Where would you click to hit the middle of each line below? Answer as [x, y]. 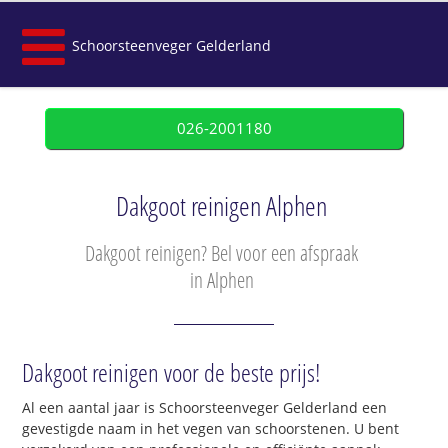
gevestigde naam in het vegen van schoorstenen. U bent [211, 429]
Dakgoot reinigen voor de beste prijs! [172, 372]
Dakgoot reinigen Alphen [221, 206]
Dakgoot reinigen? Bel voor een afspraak [221, 253]
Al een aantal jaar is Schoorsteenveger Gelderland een [205, 408]
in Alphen [221, 280]
